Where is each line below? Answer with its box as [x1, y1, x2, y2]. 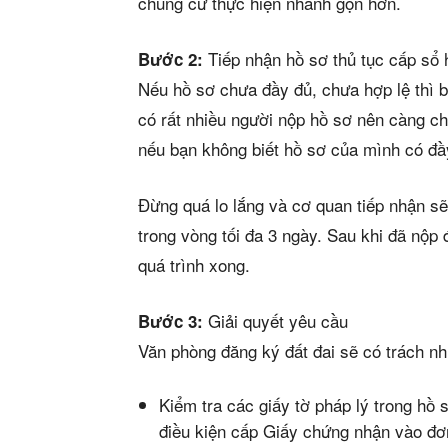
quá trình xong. [138, 252, 250, 278]
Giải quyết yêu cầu [203, 308, 348, 334]
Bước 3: [138, 309, 203, 334]
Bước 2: [138, 47, 203, 72]
